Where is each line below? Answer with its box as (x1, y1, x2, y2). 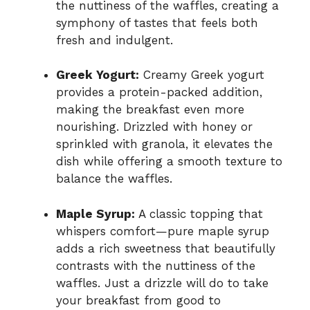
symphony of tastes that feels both (56, 15, 258, 30)
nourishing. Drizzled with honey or (56, 120, 253, 134)
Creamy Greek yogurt (139, 68, 264, 82)
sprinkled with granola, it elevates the (56, 137, 273, 152)
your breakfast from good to (56, 293, 221, 307)
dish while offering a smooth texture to (56, 154, 282, 169)
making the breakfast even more (56, 102, 244, 117)
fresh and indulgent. (56, 33, 173, 47)
